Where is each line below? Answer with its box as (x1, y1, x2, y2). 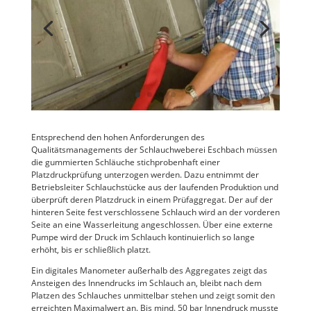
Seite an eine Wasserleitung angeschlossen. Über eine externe (31, 218, 273, 230)
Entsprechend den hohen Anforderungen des (31, 131, 205, 143)
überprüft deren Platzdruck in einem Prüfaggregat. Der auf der (31, 193, 273, 205)
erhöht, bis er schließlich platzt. (31, 243, 151, 255)
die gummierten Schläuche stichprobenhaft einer (31, 155, 220, 168)
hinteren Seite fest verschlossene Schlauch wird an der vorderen (31, 205, 280, 218)
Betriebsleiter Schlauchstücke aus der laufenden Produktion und (31, 180, 278, 193)
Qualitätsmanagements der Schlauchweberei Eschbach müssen (31, 143, 277, 155)
